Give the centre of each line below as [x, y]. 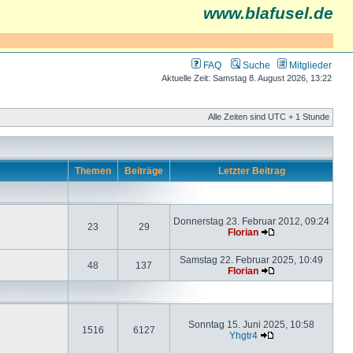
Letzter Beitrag [251, 171]
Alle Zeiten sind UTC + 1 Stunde [269, 117]
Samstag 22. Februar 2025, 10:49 [251, 260]
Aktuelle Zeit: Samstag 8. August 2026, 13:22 [247, 78]
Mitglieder [309, 65]
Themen [93, 171]
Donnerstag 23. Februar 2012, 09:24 [251, 221]
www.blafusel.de [268, 13]
